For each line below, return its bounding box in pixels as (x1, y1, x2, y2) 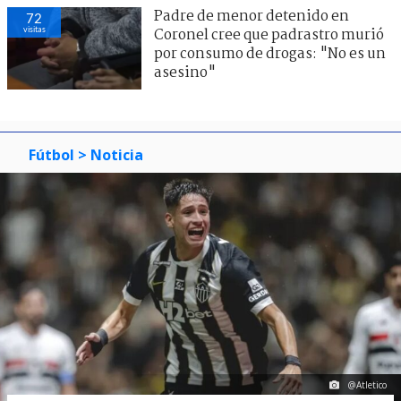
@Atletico (348, 379, 387, 392)
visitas (22, 23, 46, 34)
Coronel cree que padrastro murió (154, 23, 384, 47)
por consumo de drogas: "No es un (154, 42, 386, 65)
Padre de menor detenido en (154, 4, 349, 28)
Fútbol (29, 144, 74, 165)
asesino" (154, 61, 216, 84)
